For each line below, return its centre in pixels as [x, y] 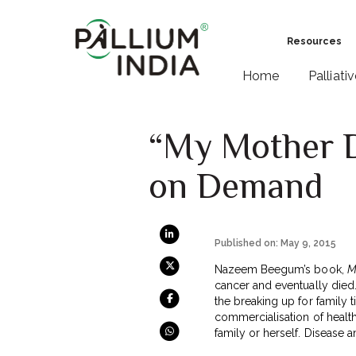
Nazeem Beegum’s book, [281, 269]
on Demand [236, 185]
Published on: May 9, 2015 [276, 243]
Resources [314, 41]
